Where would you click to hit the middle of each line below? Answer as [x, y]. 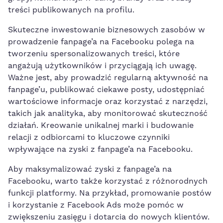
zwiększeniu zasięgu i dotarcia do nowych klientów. [109, 217]
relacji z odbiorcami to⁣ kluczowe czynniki [89, 137]
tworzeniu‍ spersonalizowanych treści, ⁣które [94, 54]
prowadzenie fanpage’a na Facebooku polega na [101, 42]
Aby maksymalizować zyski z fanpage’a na [90, 169]
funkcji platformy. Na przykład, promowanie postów [110, 193]
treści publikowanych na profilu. [71, 10]
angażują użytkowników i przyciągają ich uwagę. [102, 65]
